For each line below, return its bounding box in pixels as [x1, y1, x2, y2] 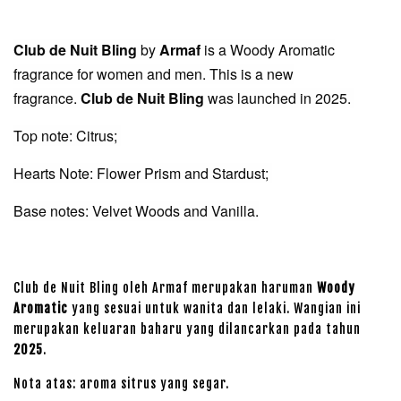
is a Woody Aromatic [200, 39, 335, 60]
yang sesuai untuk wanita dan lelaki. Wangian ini [68, 301, 361, 316]
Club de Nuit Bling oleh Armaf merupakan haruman [13, 280, 317, 295]
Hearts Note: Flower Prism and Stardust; [13, 163, 272, 183]
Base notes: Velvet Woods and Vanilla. [13, 200, 259, 221]
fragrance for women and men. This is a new [13, 64, 294, 84]
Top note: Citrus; [13, 125, 121, 146]
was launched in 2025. [204, 88, 354, 108]
